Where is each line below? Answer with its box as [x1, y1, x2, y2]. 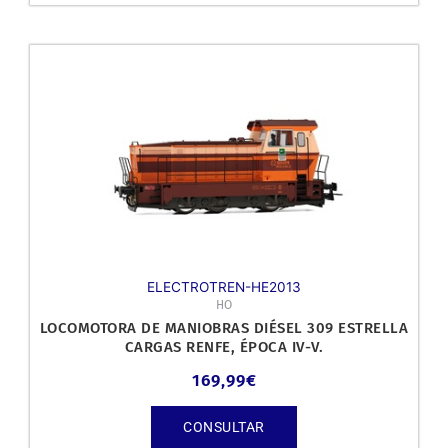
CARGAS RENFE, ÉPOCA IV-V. [124, 338, 324, 357]
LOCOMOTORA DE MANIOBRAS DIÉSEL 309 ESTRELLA [39, 319, 409, 338]
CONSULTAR [183, 418, 265, 435]
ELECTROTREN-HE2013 [147, 279, 301, 296]
